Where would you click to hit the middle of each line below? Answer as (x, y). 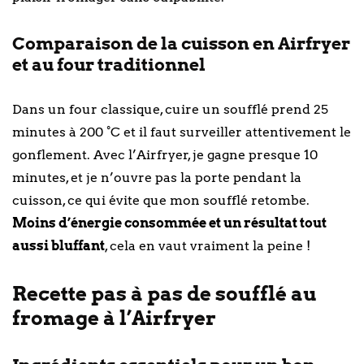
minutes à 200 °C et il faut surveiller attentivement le (182, 132)
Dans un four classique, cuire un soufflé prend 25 (170, 109)
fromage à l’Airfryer (114, 318)
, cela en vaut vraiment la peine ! (208, 245)
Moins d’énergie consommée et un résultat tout (169, 223)
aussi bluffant (58, 245)
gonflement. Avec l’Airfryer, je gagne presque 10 (165, 154)
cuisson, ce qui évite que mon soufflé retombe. (161, 200)
